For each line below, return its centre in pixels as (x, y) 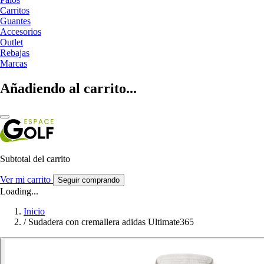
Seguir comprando (89, 180)
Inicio (34, 211)
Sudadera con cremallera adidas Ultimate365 (111, 222)
